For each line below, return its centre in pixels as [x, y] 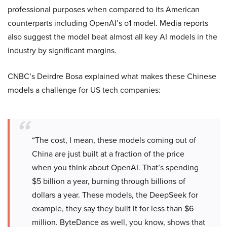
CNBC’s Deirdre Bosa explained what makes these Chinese [112, 76]
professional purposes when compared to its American [104, 9]
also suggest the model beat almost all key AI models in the [112, 37]
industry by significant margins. [62, 50]
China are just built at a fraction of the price [108, 154]
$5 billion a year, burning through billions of [109, 181]
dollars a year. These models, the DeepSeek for [115, 195]
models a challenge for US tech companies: [84, 90]
